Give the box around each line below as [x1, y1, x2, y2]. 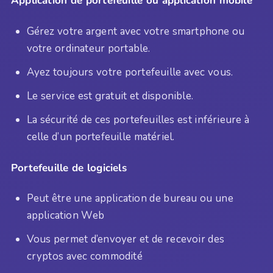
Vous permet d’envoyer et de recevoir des [26, 232, 224, 247]
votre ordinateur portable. [26, 41, 151, 55]
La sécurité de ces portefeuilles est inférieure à [26, 113, 250, 127]
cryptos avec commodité [26, 249, 143, 264]
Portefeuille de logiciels [11, 160, 127, 175]
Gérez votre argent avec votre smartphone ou [26, 24, 245, 38]
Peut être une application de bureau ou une [26, 191, 233, 206]
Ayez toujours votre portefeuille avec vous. [26, 65, 233, 79]
